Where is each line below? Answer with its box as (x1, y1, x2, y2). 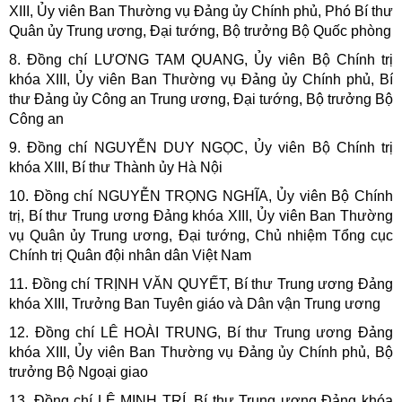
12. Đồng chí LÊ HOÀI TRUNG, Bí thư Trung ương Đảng (9, 325, 393, 341)
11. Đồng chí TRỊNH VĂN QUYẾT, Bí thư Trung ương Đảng (9, 276, 393, 293)
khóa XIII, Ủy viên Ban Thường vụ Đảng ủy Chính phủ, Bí (9, 72, 393, 88)
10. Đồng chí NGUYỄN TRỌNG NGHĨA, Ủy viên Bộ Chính (9, 188, 393, 205)
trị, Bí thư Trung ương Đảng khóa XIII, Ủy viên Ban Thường (9, 208, 393, 224)
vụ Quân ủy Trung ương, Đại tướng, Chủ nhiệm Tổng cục (9, 228, 393, 244)
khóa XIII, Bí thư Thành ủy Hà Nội (9, 160, 223, 176)
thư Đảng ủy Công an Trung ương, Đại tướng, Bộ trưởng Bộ (9, 92, 393, 108)
